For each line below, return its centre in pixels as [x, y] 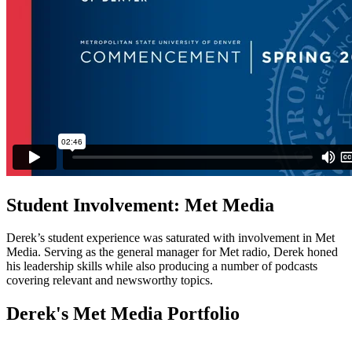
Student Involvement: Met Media [140, 205]
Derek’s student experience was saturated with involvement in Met [170, 238]
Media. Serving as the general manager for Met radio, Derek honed [172, 252]
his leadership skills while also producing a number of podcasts [162, 266]
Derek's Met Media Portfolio [123, 314]
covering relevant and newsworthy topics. [110, 280]
